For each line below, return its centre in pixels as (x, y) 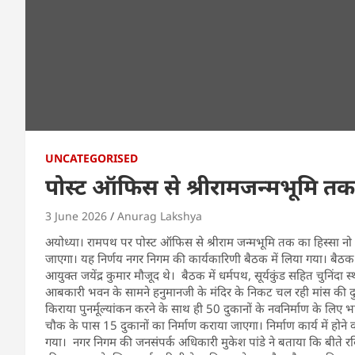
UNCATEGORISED (92, 158)
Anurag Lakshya (160, 216)
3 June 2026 (76, 216)
